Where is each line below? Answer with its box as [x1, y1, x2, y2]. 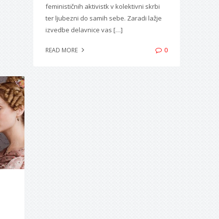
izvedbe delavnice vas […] [45, 25, 123, 34]
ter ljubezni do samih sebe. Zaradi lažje [45, 13, 162, 22]
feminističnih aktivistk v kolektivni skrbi [45, 1, 160, 11]
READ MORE [45, 45, 79, 54]
